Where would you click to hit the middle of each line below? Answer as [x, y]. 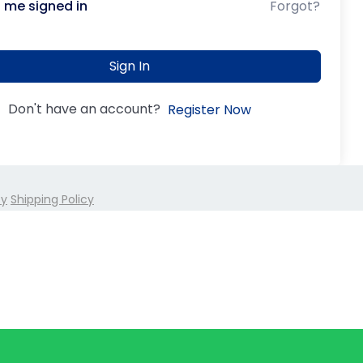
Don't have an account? [87, 109]
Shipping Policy [52, 199]
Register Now [209, 109]
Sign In [130, 66]
